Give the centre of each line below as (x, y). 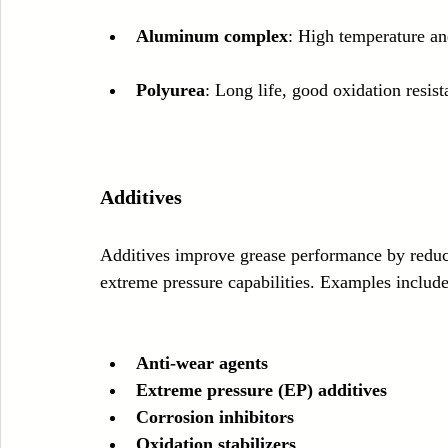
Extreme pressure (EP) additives (261, 390)
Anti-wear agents (202, 363)
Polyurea (170, 90)
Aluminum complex (212, 36)
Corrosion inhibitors (215, 417)
